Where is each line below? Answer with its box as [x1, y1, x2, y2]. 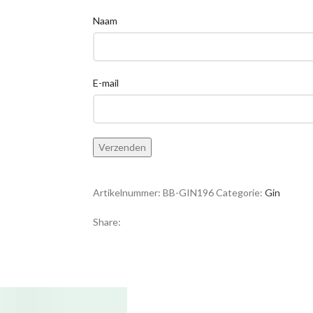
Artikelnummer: [92, 187, 163, 199]
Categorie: [215, 187, 263, 199]
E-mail [92, 77, 119, 89]
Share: [92, 216, 121, 228]
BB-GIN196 [162, 187, 216, 199]
